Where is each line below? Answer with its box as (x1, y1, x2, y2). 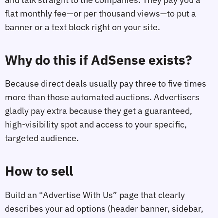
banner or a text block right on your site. (5, 21, 160, 33)
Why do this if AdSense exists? (5, 51, 192, 68)
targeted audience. (5, 132, 79, 144)
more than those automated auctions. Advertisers (5, 91, 200, 103)
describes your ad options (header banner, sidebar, (5, 202, 203, 214)
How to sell (5, 162, 73, 179)
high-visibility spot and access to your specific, (5, 119, 187, 130)
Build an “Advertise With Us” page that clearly (5, 189, 185, 200)
